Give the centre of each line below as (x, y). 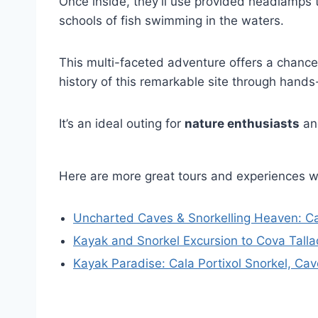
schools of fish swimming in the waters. (171, 21)
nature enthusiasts (242, 124)
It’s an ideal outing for (122, 124)
